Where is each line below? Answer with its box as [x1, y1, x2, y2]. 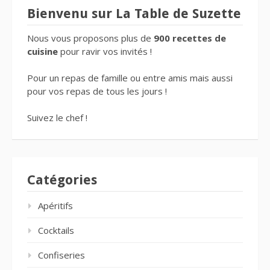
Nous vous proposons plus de [27, 31, 154, 44]
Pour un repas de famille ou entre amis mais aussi [27, 71, 233, 84]
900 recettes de [154, 31, 226, 44]
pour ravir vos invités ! [58, 45, 152, 57]
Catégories [27, 172, 97, 187]
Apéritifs [38, 199, 73, 212]
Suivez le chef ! [27, 111, 87, 124]
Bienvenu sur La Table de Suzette [27, 5, 241, 21]
